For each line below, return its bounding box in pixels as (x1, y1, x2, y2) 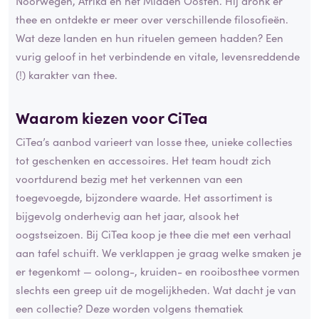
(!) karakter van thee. (16, 67, 117, 83)
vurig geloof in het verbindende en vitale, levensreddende (16, 48, 300, 64)
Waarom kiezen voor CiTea (16, 106, 208, 129)
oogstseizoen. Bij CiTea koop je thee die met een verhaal (16, 226, 291, 241)
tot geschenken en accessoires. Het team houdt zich (16, 152, 271, 167)
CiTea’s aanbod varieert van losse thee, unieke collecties (16, 133, 293, 149)
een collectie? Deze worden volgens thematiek (16, 300, 243, 315)
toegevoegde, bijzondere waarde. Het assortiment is (16, 189, 273, 204)
